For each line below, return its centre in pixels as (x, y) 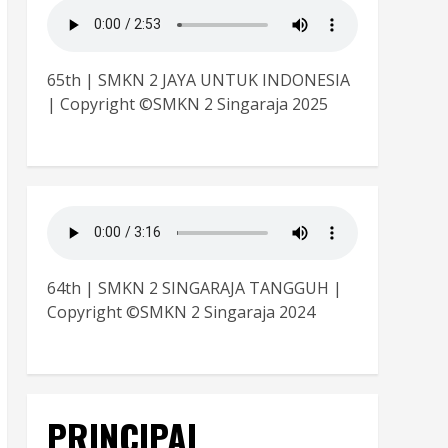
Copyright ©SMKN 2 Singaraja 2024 (180, 311)
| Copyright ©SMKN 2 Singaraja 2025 (187, 103)
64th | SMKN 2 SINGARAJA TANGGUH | (194, 287)
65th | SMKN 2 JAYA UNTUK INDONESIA (198, 79)
